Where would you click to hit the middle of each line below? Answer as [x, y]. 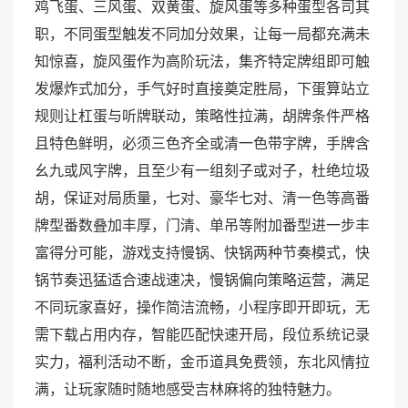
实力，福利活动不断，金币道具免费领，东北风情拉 [202, 362]
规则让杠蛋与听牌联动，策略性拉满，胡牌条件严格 [202, 116]
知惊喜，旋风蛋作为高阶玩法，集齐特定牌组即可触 [202, 61]
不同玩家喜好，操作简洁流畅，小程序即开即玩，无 [202, 307]
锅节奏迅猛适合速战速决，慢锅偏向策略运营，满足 [202, 280]
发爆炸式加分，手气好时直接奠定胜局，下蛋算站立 [202, 89]
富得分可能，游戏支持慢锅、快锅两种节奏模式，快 [202, 253]
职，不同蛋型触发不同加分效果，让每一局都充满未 [202, 34]
